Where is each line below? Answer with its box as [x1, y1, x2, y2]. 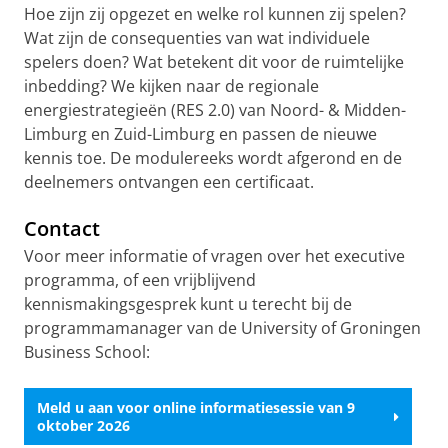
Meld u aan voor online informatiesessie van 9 [37, 397, 355, 417]
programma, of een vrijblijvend [24, 269, 256, 292]
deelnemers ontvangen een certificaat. [24, 171, 314, 194]
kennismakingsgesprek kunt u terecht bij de [24, 293, 352, 316]
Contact [24, 215, 100, 243]
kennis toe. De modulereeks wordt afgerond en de [24, 147, 402, 170]
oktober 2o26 [37, 415, 130, 435]
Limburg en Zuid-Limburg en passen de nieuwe [24, 123, 377, 146]
